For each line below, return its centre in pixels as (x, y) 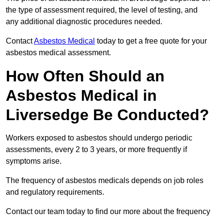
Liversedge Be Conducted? (108, 115)
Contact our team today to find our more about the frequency (108, 212)
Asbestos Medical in (81, 96)
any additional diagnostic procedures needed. (85, 22)
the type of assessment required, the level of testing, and (102, 10)
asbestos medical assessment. (58, 53)
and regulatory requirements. (56, 192)
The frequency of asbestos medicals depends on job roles (105, 181)
